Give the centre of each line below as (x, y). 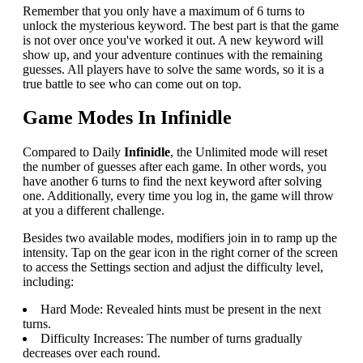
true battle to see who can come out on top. (132, 83)
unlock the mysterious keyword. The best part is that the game (181, 25)
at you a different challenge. (94, 211)
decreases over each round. (92, 353)
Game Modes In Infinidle (127, 118)
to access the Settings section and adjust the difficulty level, (173, 267)
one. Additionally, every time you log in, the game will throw (178, 196)
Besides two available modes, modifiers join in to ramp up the (180, 238)
